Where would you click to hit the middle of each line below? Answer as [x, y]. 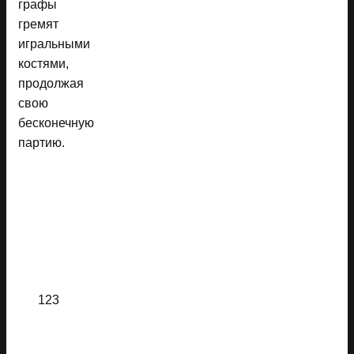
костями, [43, 63]
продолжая [51, 83]
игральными [54, 43]
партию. [41, 142]
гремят [38, 24]
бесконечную [56, 122]
